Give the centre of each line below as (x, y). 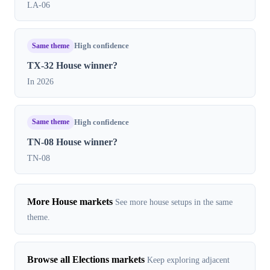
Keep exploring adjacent (188, 259)
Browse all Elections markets (86, 259)
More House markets (70, 201)
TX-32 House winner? (72, 65)
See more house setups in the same (174, 202)
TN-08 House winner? (72, 142)
